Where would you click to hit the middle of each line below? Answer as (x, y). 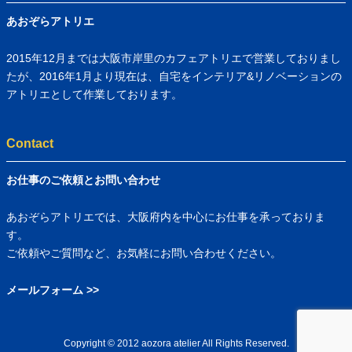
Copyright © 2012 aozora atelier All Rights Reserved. (176, 343)
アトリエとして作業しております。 (94, 94)
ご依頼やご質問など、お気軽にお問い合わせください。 (144, 253)
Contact (30, 143)
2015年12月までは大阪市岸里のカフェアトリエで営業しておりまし (174, 58)
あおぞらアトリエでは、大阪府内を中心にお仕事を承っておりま (166, 216)
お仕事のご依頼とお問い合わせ (83, 180)
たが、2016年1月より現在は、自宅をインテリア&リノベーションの (174, 76)
